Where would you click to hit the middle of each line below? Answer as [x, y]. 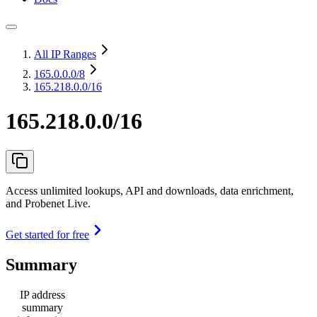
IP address [42, 294]
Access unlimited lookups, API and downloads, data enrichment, [150, 190]
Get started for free [47, 234]
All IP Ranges [65, 54]
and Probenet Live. [48, 203]
